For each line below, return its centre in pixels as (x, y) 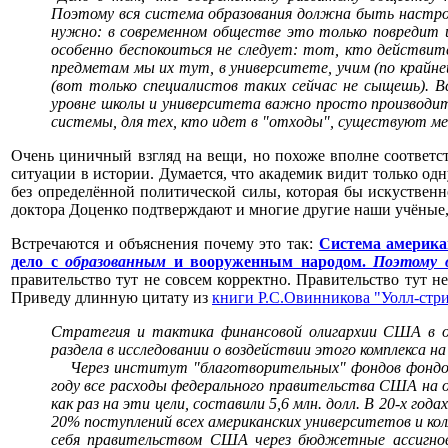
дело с (38, 261)
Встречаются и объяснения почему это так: (165, 243)
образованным (115, 261)
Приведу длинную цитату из (111, 297)
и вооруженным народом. (269, 261)
